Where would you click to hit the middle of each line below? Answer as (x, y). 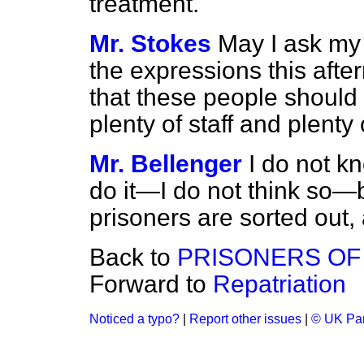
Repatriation (279, 284)
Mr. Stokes (150, 43)
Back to (133, 257)
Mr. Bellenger (166, 164)
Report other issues (245, 319)
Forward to (151, 284)
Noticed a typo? (134, 319)
